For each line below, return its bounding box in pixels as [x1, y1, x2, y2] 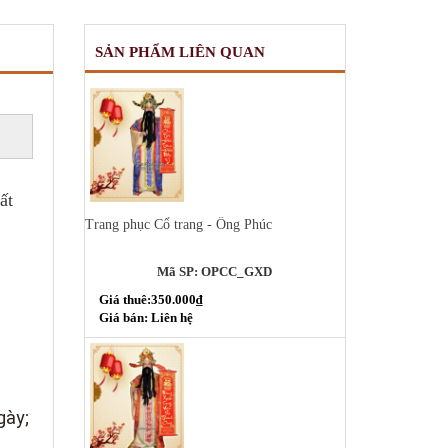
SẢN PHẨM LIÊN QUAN [94, 43, 265, 60]
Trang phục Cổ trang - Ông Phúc [84, 216, 272, 232]
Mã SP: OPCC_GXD [157, 263, 273, 279]
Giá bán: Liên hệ [98, 309, 193, 325]
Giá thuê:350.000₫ [98, 291, 203, 307]
